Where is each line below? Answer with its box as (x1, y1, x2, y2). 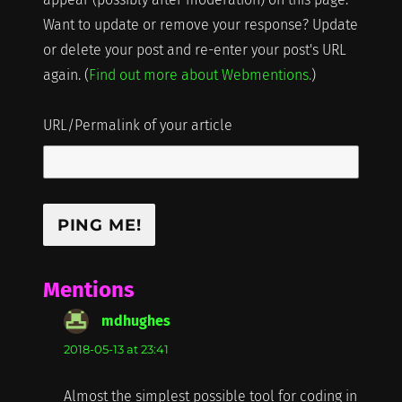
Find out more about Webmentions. (88, 66, 311, 83)
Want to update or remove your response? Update (42, 15, 358, 33)
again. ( (42, 66, 89, 83)
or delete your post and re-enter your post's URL (42, 40, 346, 58)
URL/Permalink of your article (42, 116, 232, 134)
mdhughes (100, 311, 170, 329)
